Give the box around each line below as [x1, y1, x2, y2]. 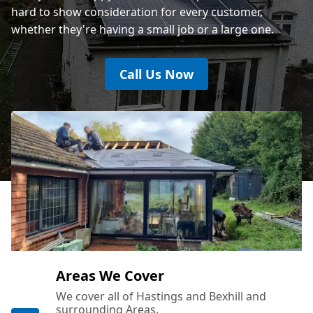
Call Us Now [119, 65, 194, 82]
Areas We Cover [56, 265, 164, 285]
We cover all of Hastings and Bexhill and [56, 288, 266, 304]
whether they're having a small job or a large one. [11, 21, 274, 37]
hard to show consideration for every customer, [11, 3, 263, 20]
